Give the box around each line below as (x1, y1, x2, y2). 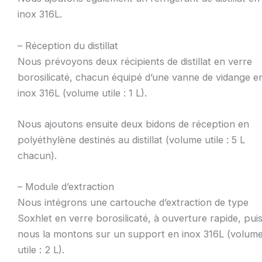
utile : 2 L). (17, 244, 64, 256)
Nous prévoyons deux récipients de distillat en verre (17, 55, 252, 67)
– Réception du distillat (17, 39, 118, 51)
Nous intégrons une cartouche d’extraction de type (17, 196, 249, 209)
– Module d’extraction (17, 181, 114, 193)
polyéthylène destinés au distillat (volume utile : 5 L (17, 133, 245, 146)
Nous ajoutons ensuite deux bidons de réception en (17, 118, 249, 130)
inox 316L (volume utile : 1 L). (17, 87, 147, 99)
